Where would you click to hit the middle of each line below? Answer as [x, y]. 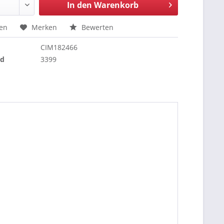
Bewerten [97, 27]
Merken [44, 27]
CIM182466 [59, 47]
